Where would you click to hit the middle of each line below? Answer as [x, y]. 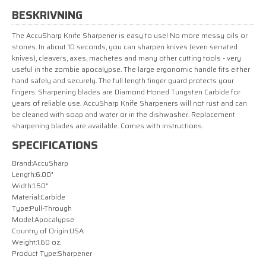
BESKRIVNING [47, 15]
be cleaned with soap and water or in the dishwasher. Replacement [123, 114]
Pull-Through [51, 208]
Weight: [24, 242]
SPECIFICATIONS [55, 145]
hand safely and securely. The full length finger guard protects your [123, 80]
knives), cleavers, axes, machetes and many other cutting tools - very [126, 58]
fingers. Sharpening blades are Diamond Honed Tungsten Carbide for [126, 91]
